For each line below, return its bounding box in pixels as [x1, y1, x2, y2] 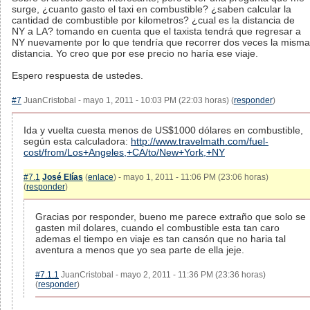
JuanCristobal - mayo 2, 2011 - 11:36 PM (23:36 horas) [59, 270, 266, 280]
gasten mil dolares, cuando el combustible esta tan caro [35, 222, 280, 233]
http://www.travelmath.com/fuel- [131, 136, 268, 147]
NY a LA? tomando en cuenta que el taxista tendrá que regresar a [12, 26, 301, 37]
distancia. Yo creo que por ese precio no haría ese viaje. [12, 48, 258, 59]
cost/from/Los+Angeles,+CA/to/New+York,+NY [24, 147, 225, 158]
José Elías [42, 172, 83, 182]
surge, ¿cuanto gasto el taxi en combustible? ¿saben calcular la [12, 3, 291, 15]
